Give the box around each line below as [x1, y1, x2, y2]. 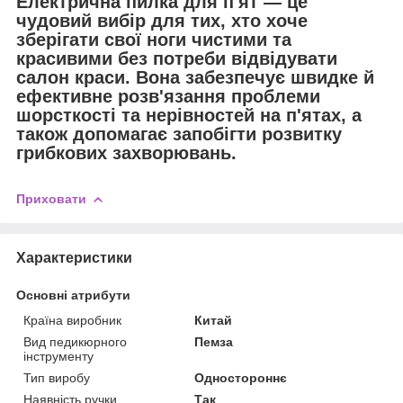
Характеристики [16, 249, 132, 265]
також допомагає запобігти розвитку [16, 124, 342, 145]
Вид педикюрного [23, 334, 127, 349]
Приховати [16, 191, 86, 206]
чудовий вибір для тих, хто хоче [16, 11, 308, 31]
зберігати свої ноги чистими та [16, 30, 291, 50]
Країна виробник [23, 312, 121, 327]
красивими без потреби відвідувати [16, 49, 337, 69]
